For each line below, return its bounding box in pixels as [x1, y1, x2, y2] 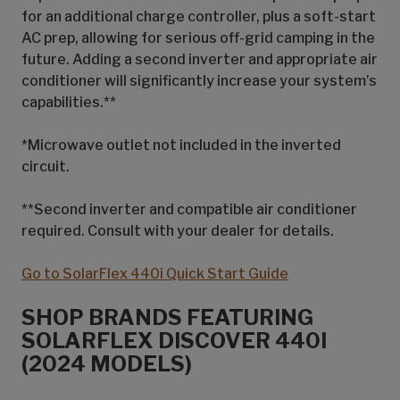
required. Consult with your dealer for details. [21, 222, 334, 239]
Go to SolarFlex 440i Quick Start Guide [21, 265, 288, 282]
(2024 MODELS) [21, 351, 192, 377]
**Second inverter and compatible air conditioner [21, 201, 357, 218]
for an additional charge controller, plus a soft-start [21, 8, 376, 25]
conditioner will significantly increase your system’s [21, 72, 377, 89]
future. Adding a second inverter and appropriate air [21, 51, 378, 68]
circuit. [21, 158, 70, 175]
